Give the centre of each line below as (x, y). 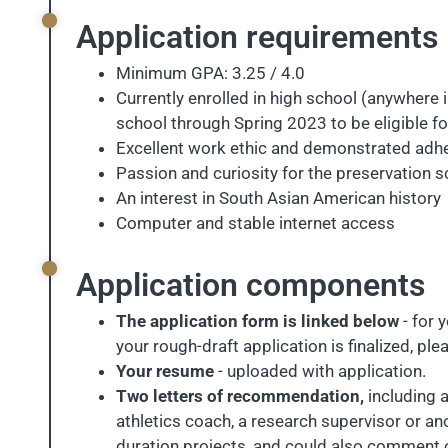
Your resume (167, 371)
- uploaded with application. (322, 371)
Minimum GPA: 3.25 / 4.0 (210, 73)
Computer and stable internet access (255, 223)
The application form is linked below (259, 321)
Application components (250, 285)
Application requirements (257, 37)
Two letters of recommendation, (240, 396)
